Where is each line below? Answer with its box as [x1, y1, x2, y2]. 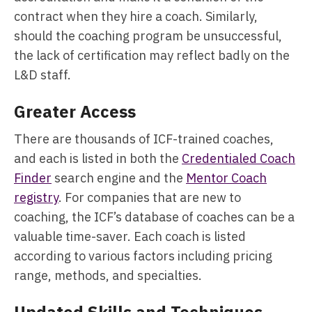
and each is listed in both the [14, 150, 182, 166]
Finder [14, 170, 52, 186]
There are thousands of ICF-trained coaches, [14, 131, 274, 147]
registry [14, 189, 58, 205]
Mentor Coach [186, 170, 267, 186]
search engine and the [52, 170, 186, 186]
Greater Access [14, 100, 136, 123]
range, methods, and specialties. [14, 267, 205, 283]
